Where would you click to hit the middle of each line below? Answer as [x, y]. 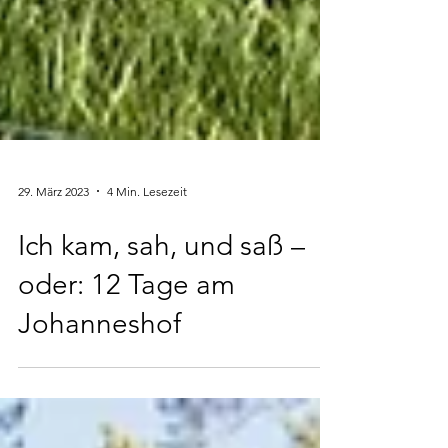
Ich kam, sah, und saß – [161, 341]
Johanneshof [99, 419]
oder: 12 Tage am [126, 380]
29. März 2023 [53, 287]
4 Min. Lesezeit [147, 287]
